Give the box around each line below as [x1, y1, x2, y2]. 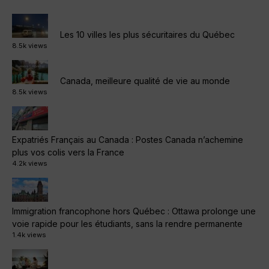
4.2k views [12, 159, 47, 168]
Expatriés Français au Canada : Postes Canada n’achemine [12, 134, 243, 145]
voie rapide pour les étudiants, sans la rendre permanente [12, 218, 243, 229]
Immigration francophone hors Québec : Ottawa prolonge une [12, 205, 256, 216]
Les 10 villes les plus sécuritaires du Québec [60, 29, 235, 40]
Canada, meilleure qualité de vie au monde [60, 75, 230, 86]
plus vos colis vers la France [12, 147, 124, 157]
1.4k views [12, 230, 46, 239]
